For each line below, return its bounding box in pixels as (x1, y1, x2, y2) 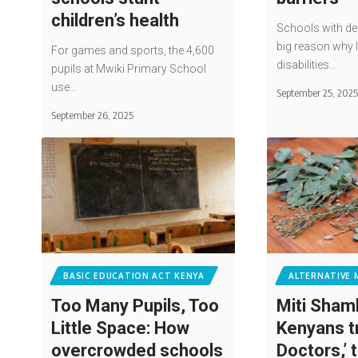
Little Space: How (51, 318, 190, 339)
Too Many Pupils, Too (51, 296, 220, 316)
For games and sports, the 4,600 (51, 43, 215, 57)
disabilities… (276, 58, 337, 71)
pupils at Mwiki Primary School (51, 62, 207, 75)
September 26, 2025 (51, 108, 134, 121)
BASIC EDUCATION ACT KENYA (63, 271, 205, 281)
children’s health (51, 10, 180, 30)
